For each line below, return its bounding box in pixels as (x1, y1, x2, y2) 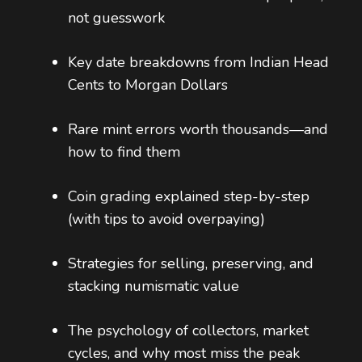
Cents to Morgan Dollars (68, 75, 228, 95)
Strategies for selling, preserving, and (68, 254, 314, 274)
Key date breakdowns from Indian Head (68, 53, 329, 73)
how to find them (68, 142, 180, 162)
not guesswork (68, 8, 165, 28)
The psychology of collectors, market (68, 321, 309, 341)
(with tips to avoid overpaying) (68, 209, 265, 229)
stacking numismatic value (68, 276, 239, 297)
